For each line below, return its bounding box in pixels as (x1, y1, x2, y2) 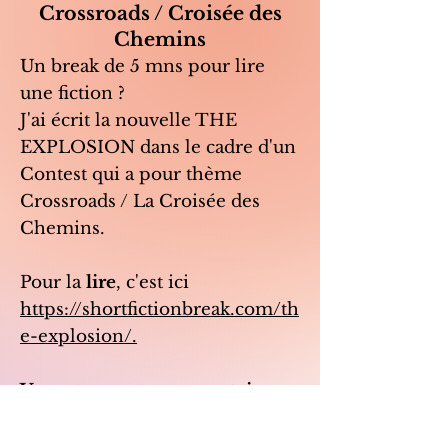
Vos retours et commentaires (20, 380, 278, 402)
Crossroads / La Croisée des (20, 191, 260, 213)
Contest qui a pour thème (20, 164, 242, 186)
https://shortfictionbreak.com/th (20, 299, 299, 321)
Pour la (20, 272, 86, 294)
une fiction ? (20, 83, 125, 105)
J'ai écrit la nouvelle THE (20, 110, 237, 132)
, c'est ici (116, 272, 189, 294)
